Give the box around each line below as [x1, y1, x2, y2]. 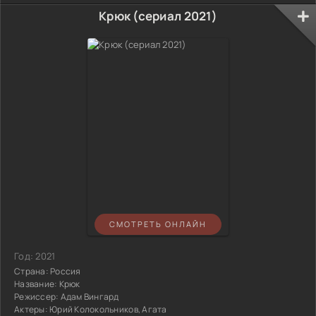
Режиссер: [14, 290, 61, 303]
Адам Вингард [60, 290, 119, 303]
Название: [14, 277, 59, 290]
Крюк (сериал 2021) [99, 7, 217, 24]
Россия [48, 265, 81, 277]
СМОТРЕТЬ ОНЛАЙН [109, 219, 207, 230]
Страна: [14, 265, 49, 277]
